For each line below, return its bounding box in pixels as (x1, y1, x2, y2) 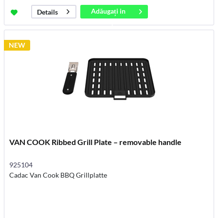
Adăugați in (91, 6, 126, 15)
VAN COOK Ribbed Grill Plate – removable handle (9, 137, 182, 147)
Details (37, 7, 58, 16)
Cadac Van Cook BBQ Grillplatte (9, 171, 108, 180)
